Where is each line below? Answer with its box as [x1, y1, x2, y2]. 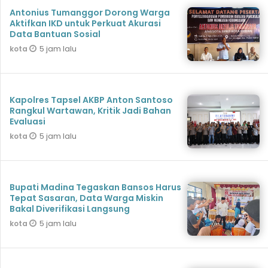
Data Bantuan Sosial [10, 28, 100, 41]
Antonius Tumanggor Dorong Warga [10, 7, 170, 19]
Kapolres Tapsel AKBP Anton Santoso [10, 94, 173, 106]
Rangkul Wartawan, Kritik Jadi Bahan [10, 105, 171, 117]
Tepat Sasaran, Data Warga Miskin [10, 192, 163, 205]
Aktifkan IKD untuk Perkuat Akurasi [10, 17, 161, 30]
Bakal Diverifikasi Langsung [10, 203, 130, 215]
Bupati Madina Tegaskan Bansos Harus [10, 181, 181, 194]
